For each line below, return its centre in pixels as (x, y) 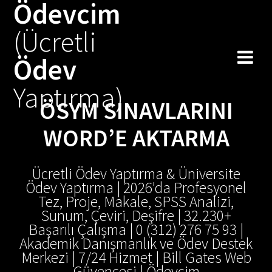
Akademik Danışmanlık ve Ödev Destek (136, 243)
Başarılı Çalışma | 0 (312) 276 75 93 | (136, 229)
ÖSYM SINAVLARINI (136, 110)
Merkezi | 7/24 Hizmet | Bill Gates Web (136, 257)
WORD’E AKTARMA (136, 138)
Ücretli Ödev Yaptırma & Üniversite (136, 174)
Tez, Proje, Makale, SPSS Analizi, (136, 202)
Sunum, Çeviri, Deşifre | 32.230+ (136, 216)
